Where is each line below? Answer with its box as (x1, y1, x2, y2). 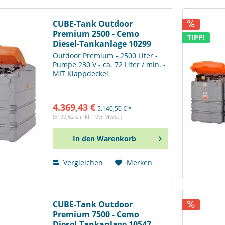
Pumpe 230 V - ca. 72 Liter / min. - (53, 60, 166, 70)
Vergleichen (61, 158, 103, 168)
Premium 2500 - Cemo (53, 28, 140, 39)
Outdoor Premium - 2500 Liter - (53, 51, 158, 61)
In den (72, 134, 95, 144)
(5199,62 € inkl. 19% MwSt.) (53, 113, 123, 121)
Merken (127, 158, 153, 168)
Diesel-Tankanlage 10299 (53, 38, 152, 49)
